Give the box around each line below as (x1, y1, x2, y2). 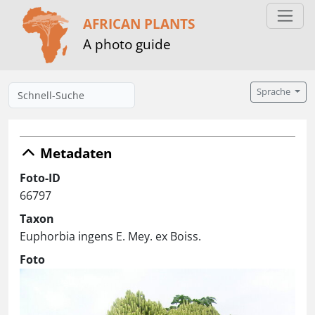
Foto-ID (20, 170, 60, 186)
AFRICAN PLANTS (83, 13, 195, 33)
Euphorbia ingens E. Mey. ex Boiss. (20, 229, 201, 244)
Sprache (257, 86, 293, 98)
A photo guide (83, 34, 171, 53)
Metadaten (37, 143, 112, 162)
